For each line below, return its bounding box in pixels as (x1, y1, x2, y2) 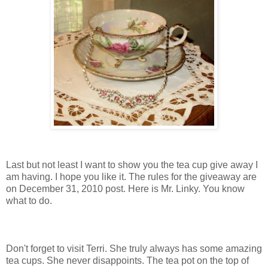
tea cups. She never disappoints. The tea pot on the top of (6, 255, 249, 266)
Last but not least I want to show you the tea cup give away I (6, 159, 258, 170)
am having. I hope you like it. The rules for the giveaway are (6, 171, 257, 182)
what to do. (6, 195, 52, 206)
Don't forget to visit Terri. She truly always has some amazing (6, 243, 262, 254)
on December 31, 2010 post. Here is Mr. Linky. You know (6, 183, 245, 194)
